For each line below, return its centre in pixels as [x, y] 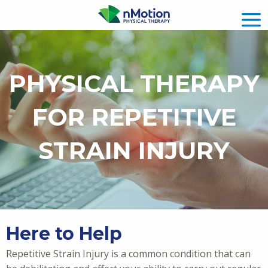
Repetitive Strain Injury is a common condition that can [128, 254]
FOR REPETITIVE [134, 117]
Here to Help [64, 234]
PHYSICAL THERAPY [134, 83]
